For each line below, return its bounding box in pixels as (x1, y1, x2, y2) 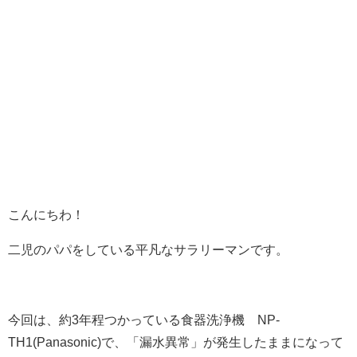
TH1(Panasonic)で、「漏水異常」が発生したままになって (8, 335, 343, 349)
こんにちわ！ (8, 207, 84, 222)
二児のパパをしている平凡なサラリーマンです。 (8, 242, 288, 257)
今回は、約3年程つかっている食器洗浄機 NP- (8, 312, 280, 327)
